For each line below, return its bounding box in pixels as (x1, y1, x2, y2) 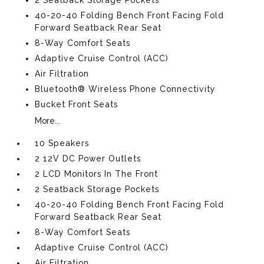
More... (35, 116, 61, 126)
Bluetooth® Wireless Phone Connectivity (35, 84, 216, 94)
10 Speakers (35, 138, 90, 148)
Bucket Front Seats (35, 100, 118, 109)
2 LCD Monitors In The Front (35, 169, 159, 179)
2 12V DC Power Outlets (35, 154, 141, 163)
